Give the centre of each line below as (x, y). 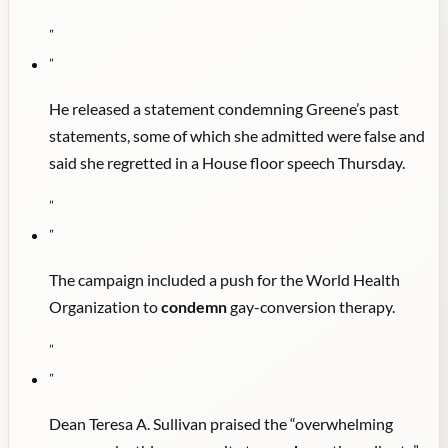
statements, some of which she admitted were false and (237, 136)
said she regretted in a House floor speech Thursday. (227, 163)
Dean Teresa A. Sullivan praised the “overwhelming (221, 424)
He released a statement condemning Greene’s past (224, 109)
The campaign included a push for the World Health (224, 280)
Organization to (105, 307)
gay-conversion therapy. (311, 307)
